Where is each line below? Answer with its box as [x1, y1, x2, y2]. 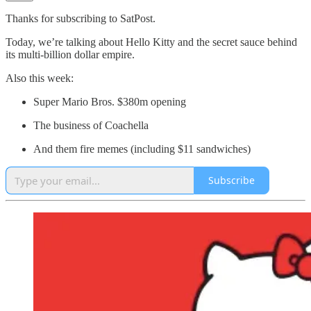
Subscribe [208, 174, 255, 187]
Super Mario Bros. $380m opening [33, 95, 186, 108]
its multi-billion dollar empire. [6, 48, 135, 60]
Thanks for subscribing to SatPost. [6, 12, 155, 24]
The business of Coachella [33, 119, 149, 131]
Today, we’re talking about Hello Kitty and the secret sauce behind [6, 35, 297, 48]
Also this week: [6, 72, 74, 84]
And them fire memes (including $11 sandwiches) [33, 142, 251, 155]
